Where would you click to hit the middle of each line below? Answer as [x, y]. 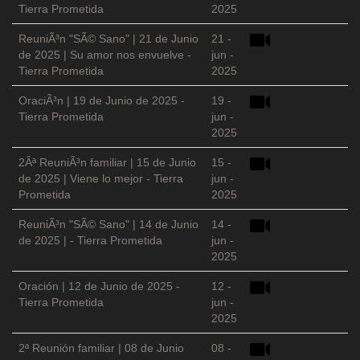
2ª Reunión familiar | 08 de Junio [101, 348]
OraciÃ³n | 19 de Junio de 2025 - [102, 101]
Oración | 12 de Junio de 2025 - [99, 286]
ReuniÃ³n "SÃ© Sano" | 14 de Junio [108, 225]
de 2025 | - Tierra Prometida [90, 241]
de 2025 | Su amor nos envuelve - [105, 55]
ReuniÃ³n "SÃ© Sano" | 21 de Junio [108, 39]
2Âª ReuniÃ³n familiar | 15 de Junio [107, 163]
